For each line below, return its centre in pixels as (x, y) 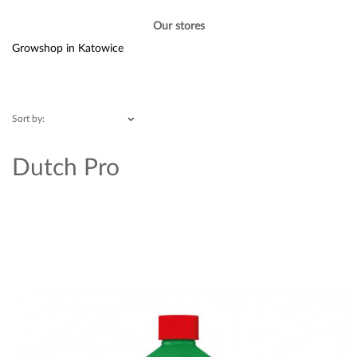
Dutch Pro (66, 165)
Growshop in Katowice (68, 47)
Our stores (178, 25)
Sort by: (28, 118)
